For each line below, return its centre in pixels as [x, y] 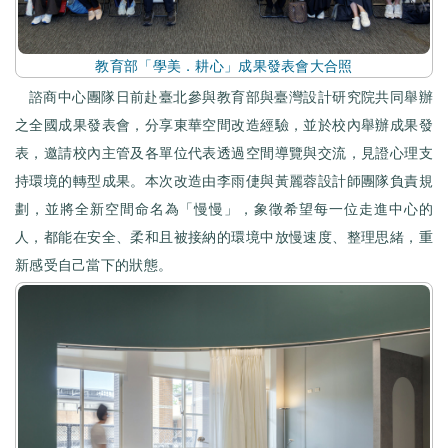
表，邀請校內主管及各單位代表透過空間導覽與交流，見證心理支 [224, 152]
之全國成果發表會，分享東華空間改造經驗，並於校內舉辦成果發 [224, 124]
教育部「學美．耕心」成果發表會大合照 [224, 65]
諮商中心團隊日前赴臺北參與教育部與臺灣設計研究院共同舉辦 [231, 96]
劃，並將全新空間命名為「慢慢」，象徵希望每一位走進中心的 [224, 208]
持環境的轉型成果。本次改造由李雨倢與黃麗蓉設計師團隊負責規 [224, 180]
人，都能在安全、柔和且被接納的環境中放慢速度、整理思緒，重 [224, 236]
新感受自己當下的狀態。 [94, 264]
